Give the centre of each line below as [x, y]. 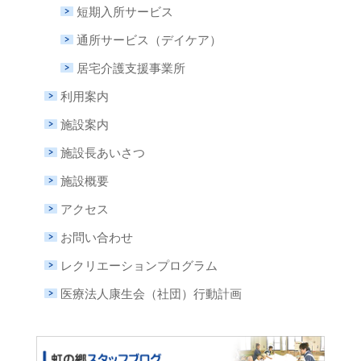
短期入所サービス [124, 12]
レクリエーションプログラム [139, 266]
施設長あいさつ [102, 153]
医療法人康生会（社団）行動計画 [151, 294]
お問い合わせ [96, 238]
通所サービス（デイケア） [149, 40]
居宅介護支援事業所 [131, 68]
